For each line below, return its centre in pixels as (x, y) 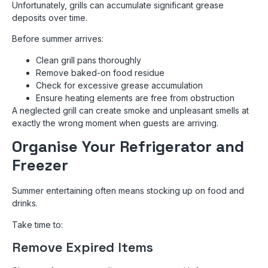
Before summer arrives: (58, 39)
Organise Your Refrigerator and (128, 147)
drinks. (25, 203)
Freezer (40, 165)
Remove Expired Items (83, 247)
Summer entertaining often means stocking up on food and (128, 191)
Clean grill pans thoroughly (89, 60)
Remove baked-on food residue (100, 72)
